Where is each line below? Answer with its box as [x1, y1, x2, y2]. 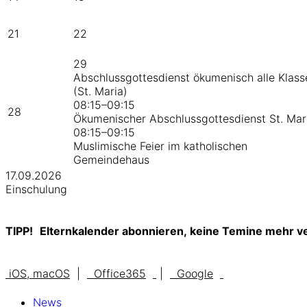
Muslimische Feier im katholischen [73, 139, 247, 153]
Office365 [90, 267, 146, 281]
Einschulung [5, 182, 67, 197]
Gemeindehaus [73, 153, 149, 167]
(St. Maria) [73, 84, 127, 99]
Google [177, 267, 213, 281]
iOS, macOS [9, 267, 70, 281]
